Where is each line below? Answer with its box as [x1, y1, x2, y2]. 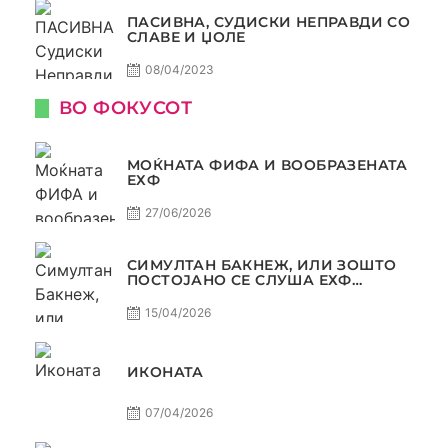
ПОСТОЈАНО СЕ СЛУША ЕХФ [127, 270, 352, 289]
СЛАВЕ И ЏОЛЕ [127, 27, 246, 46]
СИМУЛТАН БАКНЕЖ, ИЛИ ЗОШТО [127, 255, 397, 274]
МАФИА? [127, 285, 198, 304]
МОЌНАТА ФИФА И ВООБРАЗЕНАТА [127, 155, 408, 174]
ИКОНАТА [127, 363, 204, 382]
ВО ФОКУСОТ [59, 96, 192, 119]
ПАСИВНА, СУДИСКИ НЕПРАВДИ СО [127, 12, 411, 31]
